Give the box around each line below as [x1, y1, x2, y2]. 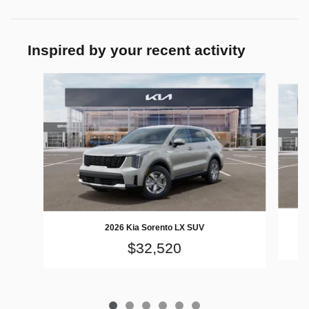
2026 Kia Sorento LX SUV [104, 222, 204, 232]
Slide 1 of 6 [10, 73, 59, 85]
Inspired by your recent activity [28, 41, 246, 58]
